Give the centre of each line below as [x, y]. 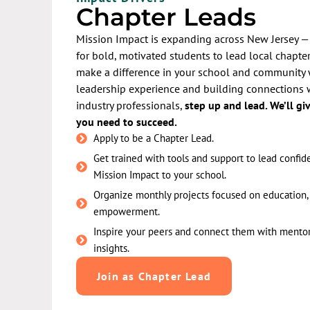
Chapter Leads [166, 17]
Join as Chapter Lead [154, 276]
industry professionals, [130, 105]
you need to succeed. [127, 121]
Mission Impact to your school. [160, 174]
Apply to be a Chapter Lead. [154, 138]
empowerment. [127, 211]
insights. [111, 248]
